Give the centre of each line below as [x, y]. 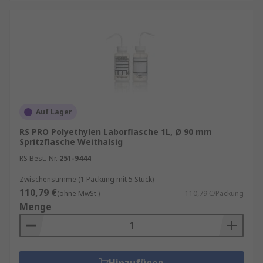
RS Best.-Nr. [38, 158]
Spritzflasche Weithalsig [71, 142]
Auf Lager [54, 112]
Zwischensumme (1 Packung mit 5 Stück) [87, 179]
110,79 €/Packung [214, 193]
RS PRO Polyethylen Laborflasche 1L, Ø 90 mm [116, 132]
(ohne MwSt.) [78, 193]
